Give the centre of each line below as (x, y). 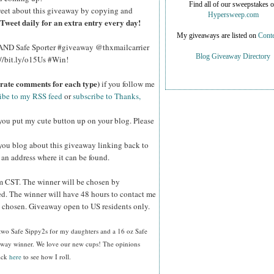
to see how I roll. (46, 257)
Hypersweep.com (233, 15)
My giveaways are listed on (217, 36)
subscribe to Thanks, (107, 96)
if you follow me (127, 84)
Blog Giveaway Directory (233, 57)
